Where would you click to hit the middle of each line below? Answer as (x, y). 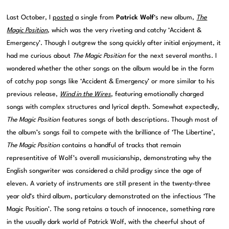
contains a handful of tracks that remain (121, 146)
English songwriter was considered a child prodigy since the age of (105, 171)
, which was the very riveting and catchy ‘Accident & (125, 31)
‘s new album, (175, 18)
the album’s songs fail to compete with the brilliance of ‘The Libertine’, (111, 133)
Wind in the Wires (86, 95)
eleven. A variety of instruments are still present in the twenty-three (109, 184)
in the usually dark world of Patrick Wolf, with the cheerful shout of (106, 222)
